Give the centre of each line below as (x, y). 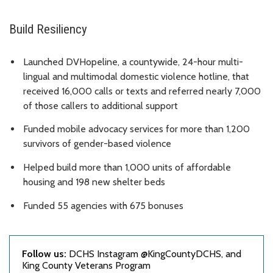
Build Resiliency (50, 29)
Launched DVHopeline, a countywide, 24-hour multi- (133, 62)
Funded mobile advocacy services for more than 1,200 (136, 129)
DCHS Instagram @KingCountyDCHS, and (154, 253)
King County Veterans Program (86, 265)
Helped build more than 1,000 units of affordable (127, 168)
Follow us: (44, 253)
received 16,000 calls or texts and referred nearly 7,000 (142, 91)
